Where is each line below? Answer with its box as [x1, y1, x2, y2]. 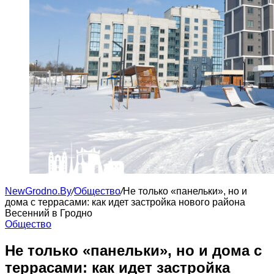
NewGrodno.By [5, 186, 72, 196]
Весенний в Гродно [5, 208, 92, 218]
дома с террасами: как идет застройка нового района [5, 197, 245, 207]
